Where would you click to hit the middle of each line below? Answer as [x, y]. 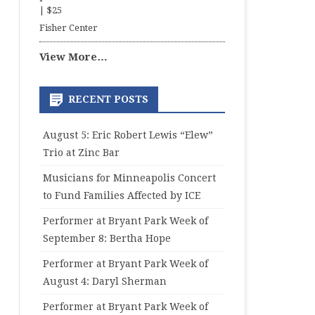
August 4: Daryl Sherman [104, 281]
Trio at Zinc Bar [81, 153]
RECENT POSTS [108, 99]
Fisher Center [68, 28]
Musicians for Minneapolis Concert [129, 178]
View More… [73, 57]
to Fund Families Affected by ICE [121, 195]
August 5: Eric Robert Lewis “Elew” [128, 135]
